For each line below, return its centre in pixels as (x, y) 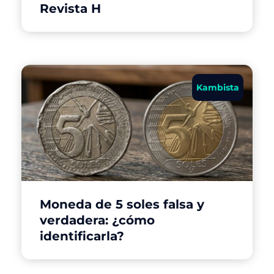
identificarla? (82, 236)
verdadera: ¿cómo (97, 220)
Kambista (218, 87)
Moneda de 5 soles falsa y (122, 204)
